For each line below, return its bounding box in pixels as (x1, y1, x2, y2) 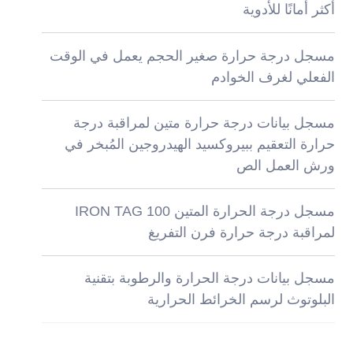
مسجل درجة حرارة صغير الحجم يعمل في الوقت (50, 47, 336, 64)
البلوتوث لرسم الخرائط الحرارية (147, 292, 336, 308)
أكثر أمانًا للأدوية (243, 2, 336, 18)
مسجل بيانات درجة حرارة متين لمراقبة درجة (73, 114, 336, 131)
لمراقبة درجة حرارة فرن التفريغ (148, 224, 336, 240)
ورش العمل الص (236, 157, 336, 173)
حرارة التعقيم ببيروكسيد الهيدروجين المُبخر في (65, 136, 336, 152)
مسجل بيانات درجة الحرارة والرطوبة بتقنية (84, 270, 336, 287)
